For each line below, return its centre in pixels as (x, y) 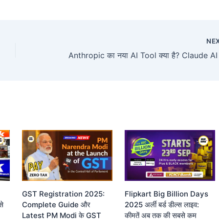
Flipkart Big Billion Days (166, 194)
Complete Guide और (56, 205)
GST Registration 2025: (63, 194)
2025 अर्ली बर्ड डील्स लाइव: (162, 205)
